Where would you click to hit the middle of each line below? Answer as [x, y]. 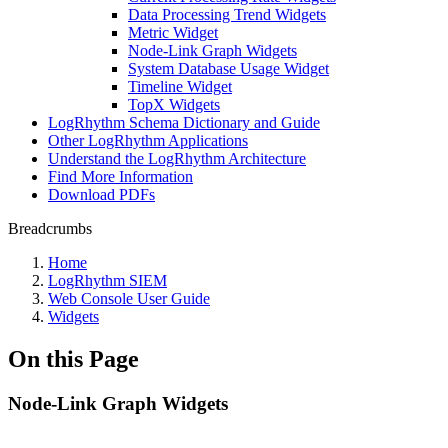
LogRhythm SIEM [107, 280]
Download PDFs [101, 194]
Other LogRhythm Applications [148, 140]
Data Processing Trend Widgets [227, 14]
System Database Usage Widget [228, 68]
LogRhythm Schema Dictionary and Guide [184, 122]
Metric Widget [173, 32]
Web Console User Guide [129, 298]
